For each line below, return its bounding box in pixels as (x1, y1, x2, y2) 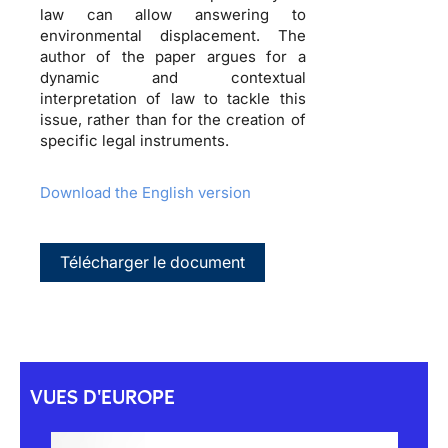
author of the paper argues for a (40, 46, 306, 66)
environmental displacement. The (40, 25, 306, 45)
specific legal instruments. (40, 130, 229, 150)
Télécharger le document (60, 251, 245, 272)
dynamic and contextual (40, 67, 306, 87)
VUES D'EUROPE (30, 384, 175, 409)
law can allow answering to (40, 4, 306, 24)
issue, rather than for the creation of (40, 109, 306, 129)
